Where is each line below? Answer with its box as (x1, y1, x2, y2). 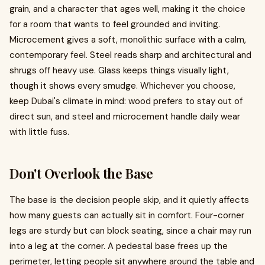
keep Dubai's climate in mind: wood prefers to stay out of (9, 95, 243, 107)
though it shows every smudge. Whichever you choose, (9, 80, 235, 92)
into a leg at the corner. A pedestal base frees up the (9, 240, 228, 252)
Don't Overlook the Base (9, 164, 153, 182)
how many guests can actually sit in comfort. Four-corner (9, 209, 244, 221)
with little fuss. (9, 126, 69, 138)
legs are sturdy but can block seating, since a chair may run (9, 225, 251, 237)
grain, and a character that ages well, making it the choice (9, 3, 245, 15)
